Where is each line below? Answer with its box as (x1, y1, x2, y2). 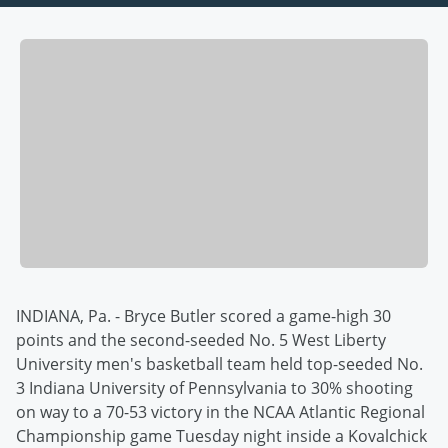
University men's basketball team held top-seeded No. (16, 353, 423, 376)
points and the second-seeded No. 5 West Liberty (16, 329, 386, 352)
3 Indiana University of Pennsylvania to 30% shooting (16, 377, 413, 400)
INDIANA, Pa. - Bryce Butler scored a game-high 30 (16, 305, 391, 328)
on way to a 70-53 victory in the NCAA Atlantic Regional (16, 401, 425, 424)
